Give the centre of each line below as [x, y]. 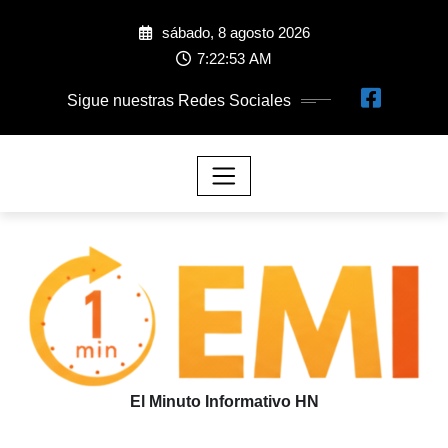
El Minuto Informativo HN [224, 402]
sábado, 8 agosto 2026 [233, 33]
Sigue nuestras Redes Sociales [179, 100]
